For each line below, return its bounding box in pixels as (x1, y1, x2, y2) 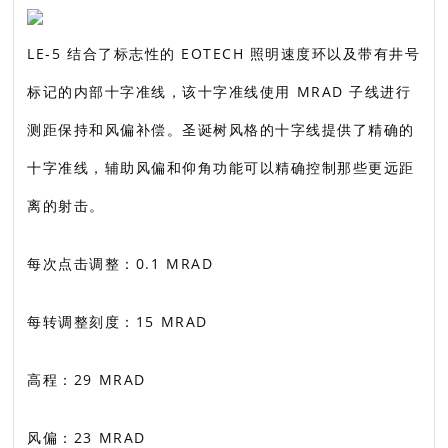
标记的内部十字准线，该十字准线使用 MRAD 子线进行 (27, 82, 412, 101)
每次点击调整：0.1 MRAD (27, 254, 214, 273)
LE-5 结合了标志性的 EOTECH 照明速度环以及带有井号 (27, 44, 421, 63)
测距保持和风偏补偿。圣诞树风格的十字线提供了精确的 (27, 120, 415, 139)
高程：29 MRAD (27, 370, 146, 389)
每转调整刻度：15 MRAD (27, 312, 208, 331)
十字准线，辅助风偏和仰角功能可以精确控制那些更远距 (27, 158, 415, 177)
